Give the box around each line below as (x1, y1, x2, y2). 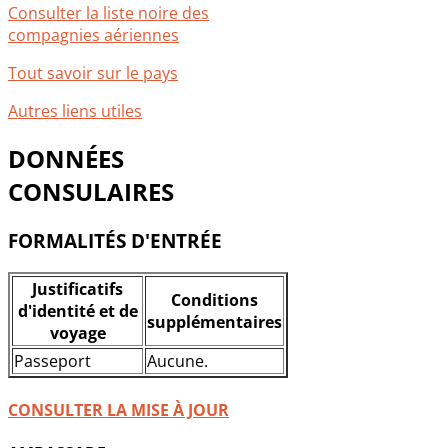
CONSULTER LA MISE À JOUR (8, 398, 229, 421)
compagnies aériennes (8, 24, 179, 47)
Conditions (171, 288, 258, 311)
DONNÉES (8, 141, 124, 175)
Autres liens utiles (8, 100, 142, 123)
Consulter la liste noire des (8, 2, 209, 25)
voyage (49, 321, 106, 344)
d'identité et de (17, 299, 138, 322)
